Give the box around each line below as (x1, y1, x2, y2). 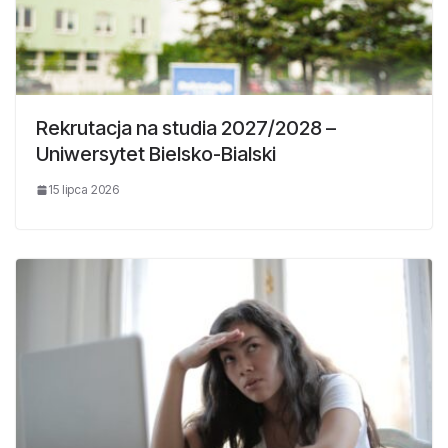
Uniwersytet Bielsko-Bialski (36, 141, 276, 166)
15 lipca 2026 (48, 181, 119, 197)
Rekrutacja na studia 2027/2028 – (36, 115, 336, 140)
